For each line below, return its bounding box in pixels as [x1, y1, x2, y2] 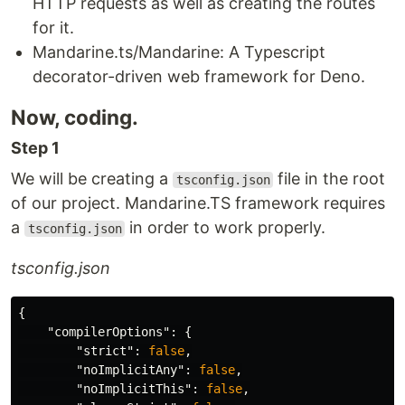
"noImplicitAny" [76, 363, 184, 377]
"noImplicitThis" [76, 381, 192, 396]
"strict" [76, 344, 134, 358]
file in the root [273, 169, 386, 188]
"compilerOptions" [47, 325, 170, 339]
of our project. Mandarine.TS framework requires [11, 193, 385, 212]
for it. [33, 18, 74, 37]
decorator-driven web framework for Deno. [33, 67, 365, 86]
